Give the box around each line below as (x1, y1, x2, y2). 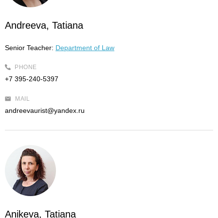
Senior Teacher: (5, 44, 54, 52)
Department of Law (55, 44, 114, 52)
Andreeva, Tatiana (5, 20, 83, 31)
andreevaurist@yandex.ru (5, 107, 85, 114)
